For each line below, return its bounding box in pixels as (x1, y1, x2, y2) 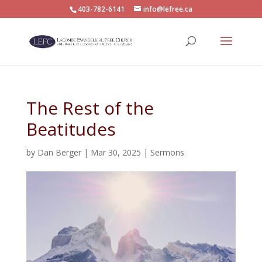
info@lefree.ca (143, 4, 192, 14)
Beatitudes (26, 117, 116, 141)
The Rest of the (26, 96, 154, 120)
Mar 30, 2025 (90, 147, 141, 158)
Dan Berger (37, 147, 81, 158)
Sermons (150, 147, 184, 158)
